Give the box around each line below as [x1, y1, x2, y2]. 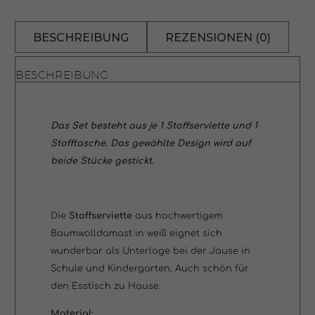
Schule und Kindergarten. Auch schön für [51, 263, 249, 274]
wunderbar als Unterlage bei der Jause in [51, 245, 250, 256]
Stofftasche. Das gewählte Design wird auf [51, 138, 251, 148]
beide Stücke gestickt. [51, 155, 154, 166]
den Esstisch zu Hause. [51, 281, 161, 291]
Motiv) [15, 162, 51, 175]
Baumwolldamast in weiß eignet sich [51, 228, 222, 238]
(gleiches [15, 132, 67, 146]
